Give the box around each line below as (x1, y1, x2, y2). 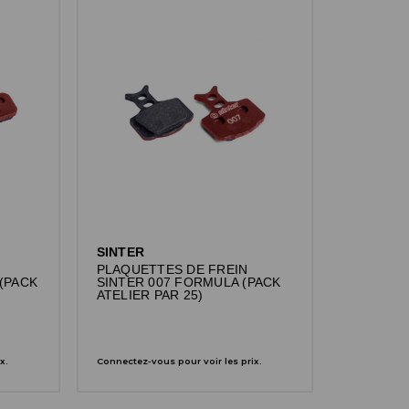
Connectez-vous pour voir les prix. (96, 355, 262, 366)
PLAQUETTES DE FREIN (96, 262, 248, 277)
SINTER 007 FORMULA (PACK (96, 275, 281, 289)
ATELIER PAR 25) (96, 288, 204, 302)
